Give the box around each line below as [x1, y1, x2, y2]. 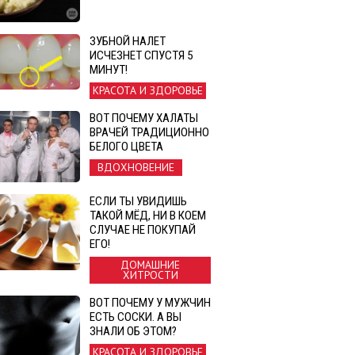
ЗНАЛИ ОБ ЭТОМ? [90, 324, 177, 339]
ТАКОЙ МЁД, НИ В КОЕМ [90, 208, 206, 223]
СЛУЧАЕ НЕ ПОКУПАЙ [90, 222, 196, 237]
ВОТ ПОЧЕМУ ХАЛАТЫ [90, 110, 198, 125]
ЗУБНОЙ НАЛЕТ [90, 33, 166, 48]
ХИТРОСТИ [122, 268, 178, 283]
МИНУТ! [90, 62, 128, 77]
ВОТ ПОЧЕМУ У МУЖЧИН [90, 296, 211, 311]
